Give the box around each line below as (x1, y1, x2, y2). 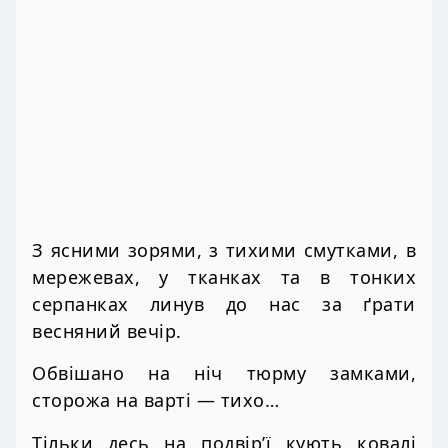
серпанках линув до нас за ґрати (32, 292, 416, 317)
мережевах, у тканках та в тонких (32, 265, 416, 290)
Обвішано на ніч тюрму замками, (32, 361, 416, 386)
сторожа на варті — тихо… (32, 388, 279, 413)
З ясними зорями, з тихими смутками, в (32, 238, 416, 263)
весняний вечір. (32, 319, 182, 344)
